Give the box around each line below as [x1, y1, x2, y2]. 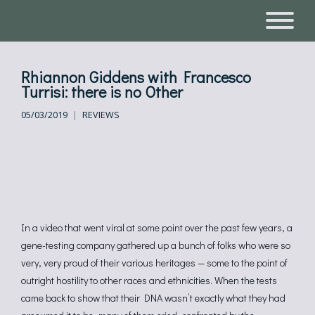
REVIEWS [82, 109, 120, 121]
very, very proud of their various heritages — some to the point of [21, 256, 288, 269]
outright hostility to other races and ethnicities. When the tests [21, 274, 277, 287]
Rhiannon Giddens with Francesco [21, 67, 251, 87]
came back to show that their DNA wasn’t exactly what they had [21, 291, 285, 304]
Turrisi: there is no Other [21, 82, 183, 102]
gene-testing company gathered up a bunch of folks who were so [21, 238, 290, 252]
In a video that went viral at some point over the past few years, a [21, 221, 292, 234]
